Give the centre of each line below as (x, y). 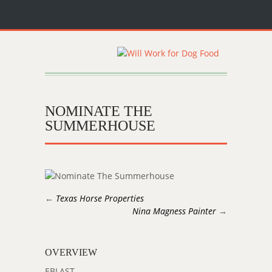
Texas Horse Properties (100, 198)
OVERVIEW (71, 252)
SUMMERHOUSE (100, 126)
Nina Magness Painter (174, 211)
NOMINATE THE (99, 111)
